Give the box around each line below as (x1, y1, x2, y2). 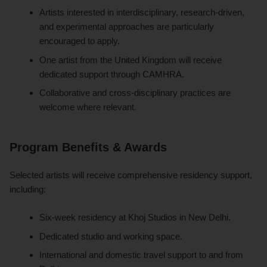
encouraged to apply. (39, 36, 120, 46)
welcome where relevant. (39, 102, 137, 113)
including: (10, 184, 46, 195)
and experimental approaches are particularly (39, 21, 215, 32)
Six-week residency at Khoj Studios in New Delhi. (39, 212, 231, 223)
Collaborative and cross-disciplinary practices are (39, 88, 231, 98)
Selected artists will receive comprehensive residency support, (10, 170, 252, 181)
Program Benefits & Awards (10, 141, 167, 154)
